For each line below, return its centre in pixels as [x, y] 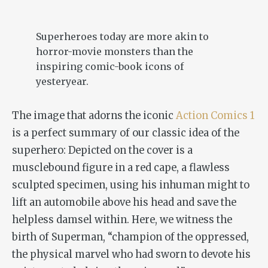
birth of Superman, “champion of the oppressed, [130, 237]
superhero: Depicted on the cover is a [102, 150]
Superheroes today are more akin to [122, 36]
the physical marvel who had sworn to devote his [131, 254]
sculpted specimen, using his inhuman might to [131, 185]
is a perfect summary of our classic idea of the [126, 133]
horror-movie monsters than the [115, 51]
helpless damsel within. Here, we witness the [122, 220]
